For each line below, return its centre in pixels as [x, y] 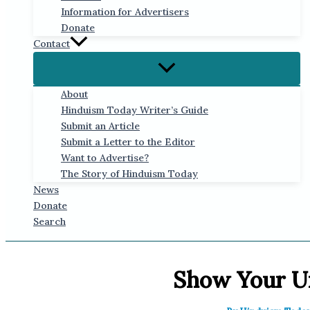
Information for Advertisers [125, 12]
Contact [52, 44]
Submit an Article [100, 126]
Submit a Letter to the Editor [128, 142]
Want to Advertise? [105, 158]
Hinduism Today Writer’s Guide [135, 110]
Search [49, 222]
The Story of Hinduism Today [129, 174]
